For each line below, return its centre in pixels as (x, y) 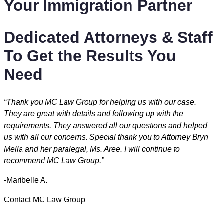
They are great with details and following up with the (94, 114)
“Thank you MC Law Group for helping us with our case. (100, 102)
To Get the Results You (90, 55)
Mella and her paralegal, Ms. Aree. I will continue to (92, 149)
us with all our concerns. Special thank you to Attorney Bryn (106, 137)
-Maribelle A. (27, 180)
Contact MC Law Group (44, 200)
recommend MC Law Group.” (54, 161)
